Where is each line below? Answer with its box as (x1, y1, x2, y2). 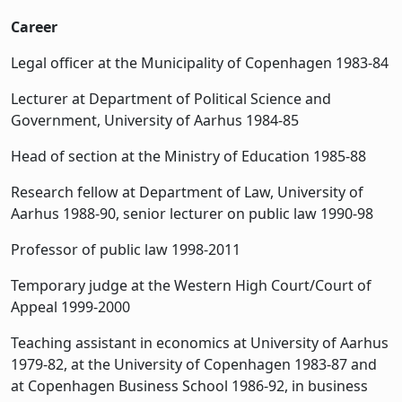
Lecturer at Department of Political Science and (11, 88, 331, 109)
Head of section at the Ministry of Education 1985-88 (11, 145, 366, 166)
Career (11, 16, 57, 37)
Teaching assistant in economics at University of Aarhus (11, 332, 389, 353)
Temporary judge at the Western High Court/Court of (11, 275, 371, 295)
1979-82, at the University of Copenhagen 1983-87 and (11, 354, 377, 374)
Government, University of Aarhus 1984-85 (11, 109, 299, 130)
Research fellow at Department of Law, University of (11, 181, 363, 202)
